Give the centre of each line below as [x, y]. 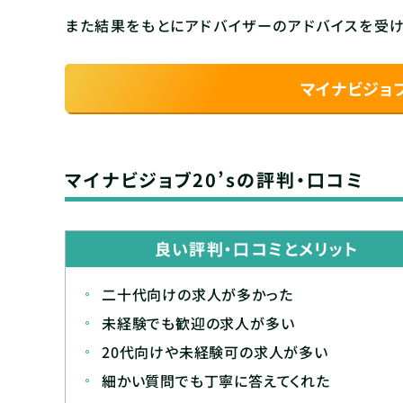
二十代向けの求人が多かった [197, 294]
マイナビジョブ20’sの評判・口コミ [215, 179]
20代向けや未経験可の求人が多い [215, 351]
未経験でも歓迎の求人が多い [198, 322]
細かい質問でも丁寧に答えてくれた [216, 380]
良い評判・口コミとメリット [256, 249]
